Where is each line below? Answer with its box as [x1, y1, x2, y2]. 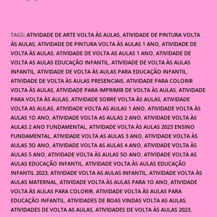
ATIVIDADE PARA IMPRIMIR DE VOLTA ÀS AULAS [56, 86, 176, 93]
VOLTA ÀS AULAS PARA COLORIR [11, 187, 93, 195]
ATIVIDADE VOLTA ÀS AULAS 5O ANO [48, 150, 141, 158]
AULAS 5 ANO [11, 150, 46, 158]
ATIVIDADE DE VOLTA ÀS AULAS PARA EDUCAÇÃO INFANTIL [37, 67, 187, 75]
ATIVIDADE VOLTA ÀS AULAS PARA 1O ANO [60, 178, 168, 186]
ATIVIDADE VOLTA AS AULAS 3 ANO [53, 132, 142, 139]
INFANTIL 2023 [11, 169, 48, 176]
